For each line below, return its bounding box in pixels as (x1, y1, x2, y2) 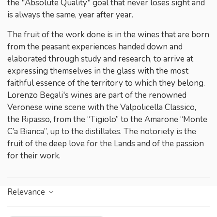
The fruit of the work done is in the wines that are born (7, 29, 209, 40)
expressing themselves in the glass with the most (7, 65, 188, 77)
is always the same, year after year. (7, 9, 133, 20)
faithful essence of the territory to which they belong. (7, 77, 205, 89)
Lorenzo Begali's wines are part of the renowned (7, 89, 186, 101)
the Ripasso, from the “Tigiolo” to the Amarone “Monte (7, 113, 207, 125)
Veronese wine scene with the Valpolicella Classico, (7, 101, 196, 113)
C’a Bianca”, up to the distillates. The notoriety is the (7, 125, 196, 137)
